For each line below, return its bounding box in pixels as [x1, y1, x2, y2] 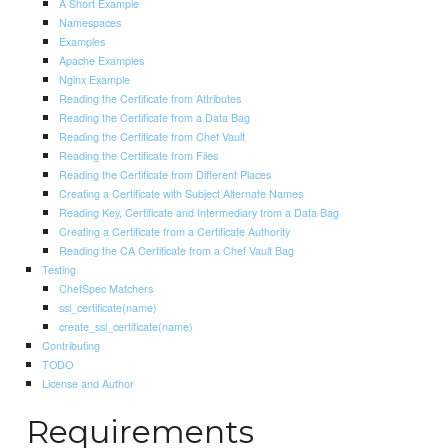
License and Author [41, 374, 134, 391]
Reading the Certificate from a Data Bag [59, 108, 251, 125]
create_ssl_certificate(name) [59, 317, 194, 334]
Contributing [41, 336, 100, 353]
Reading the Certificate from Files [59, 146, 219, 163]
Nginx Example [59, 70, 131, 87]
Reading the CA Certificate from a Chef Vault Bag [59, 241, 295, 258]
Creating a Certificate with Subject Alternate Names [59, 184, 304, 201]
